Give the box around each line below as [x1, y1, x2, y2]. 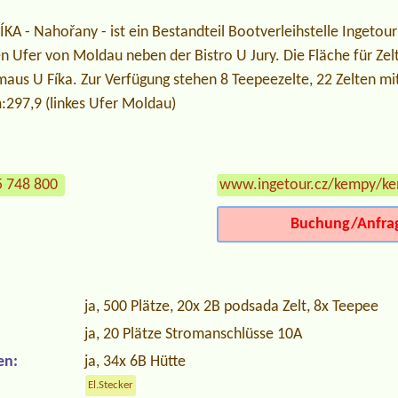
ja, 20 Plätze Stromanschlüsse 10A [84, 325, 302, 343]
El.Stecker [87, 379, 133, 391]
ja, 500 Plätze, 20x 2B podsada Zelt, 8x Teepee [84, 298, 378, 315]
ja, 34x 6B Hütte [84, 353, 186, 370]
